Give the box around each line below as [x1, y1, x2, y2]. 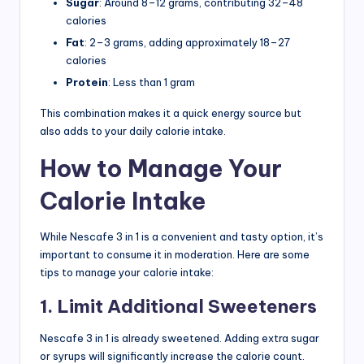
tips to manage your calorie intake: [40, 266, 214, 279]
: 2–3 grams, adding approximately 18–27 [84, 35, 290, 49]
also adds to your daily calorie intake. [40, 124, 226, 138]
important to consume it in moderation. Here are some [40, 248, 310, 262]
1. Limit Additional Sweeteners [40, 295, 317, 318]
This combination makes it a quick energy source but [40, 106, 301, 120]
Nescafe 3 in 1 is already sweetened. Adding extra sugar [40, 331, 319, 345]
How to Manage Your [40, 154, 282, 184]
